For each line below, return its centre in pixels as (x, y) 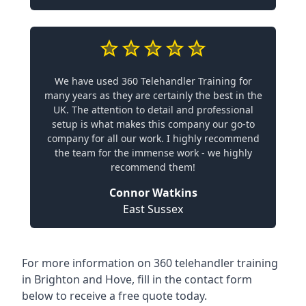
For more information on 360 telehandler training (150, 263)
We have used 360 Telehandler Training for (153, 81)
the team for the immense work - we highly (153, 153)
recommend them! (153, 167)
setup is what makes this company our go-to (153, 124)
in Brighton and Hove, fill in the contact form (137, 279)
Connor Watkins (153, 193)
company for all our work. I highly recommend (153, 138)
